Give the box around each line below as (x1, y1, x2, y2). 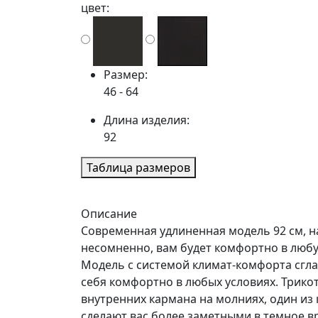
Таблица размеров (87, 160, 190, 175)
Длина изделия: (104, 112, 190, 128)
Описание (81, 206, 137, 221)
